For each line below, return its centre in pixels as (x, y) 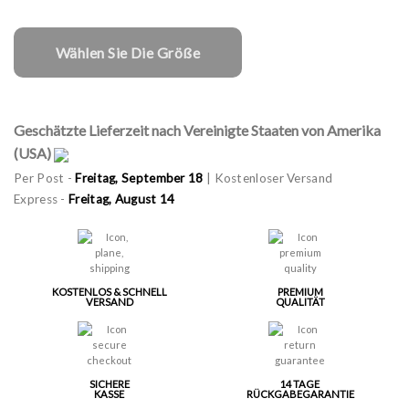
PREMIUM (300, 291)
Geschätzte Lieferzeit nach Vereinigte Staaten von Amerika (197, 130)
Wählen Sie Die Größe (128, 52)
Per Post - (45, 178)
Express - (41, 199)
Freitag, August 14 (122, 199)
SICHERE (109, 383)
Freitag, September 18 (139, 178)
